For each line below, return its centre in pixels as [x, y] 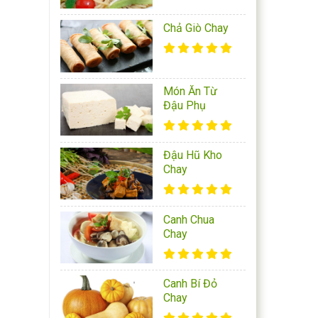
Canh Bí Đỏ [191, 283]
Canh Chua [189, 219]
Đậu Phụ [185, 106]
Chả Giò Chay [196, 28]
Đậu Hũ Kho [193, 155]
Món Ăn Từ [191, 92]
